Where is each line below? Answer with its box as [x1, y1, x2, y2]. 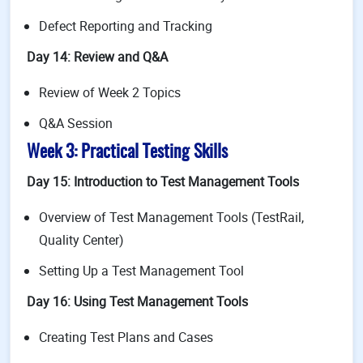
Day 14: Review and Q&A [27, 48, 168, 66]
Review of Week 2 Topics [39, 83, 181, 101]
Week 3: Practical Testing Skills [27, 144, 228, 161]
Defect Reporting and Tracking [39, 17, 212, 35]
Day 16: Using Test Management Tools [27, 293, 248, 310]
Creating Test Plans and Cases [39, 328, 213, 346]
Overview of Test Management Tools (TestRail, [39, 208, 304, 226]
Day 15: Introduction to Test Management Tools [27, 173, 299, 190]
